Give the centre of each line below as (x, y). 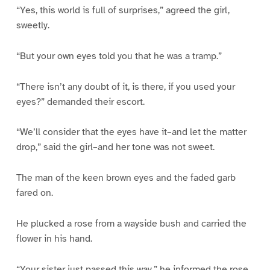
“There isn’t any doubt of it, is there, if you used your (125, 86)
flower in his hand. (54, 239)
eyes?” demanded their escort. (80, 102)
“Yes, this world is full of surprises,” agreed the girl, (123, 10)
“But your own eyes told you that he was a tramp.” (119, 56)
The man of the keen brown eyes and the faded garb (126, 178)
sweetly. (33, 25)
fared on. (34, 193)
